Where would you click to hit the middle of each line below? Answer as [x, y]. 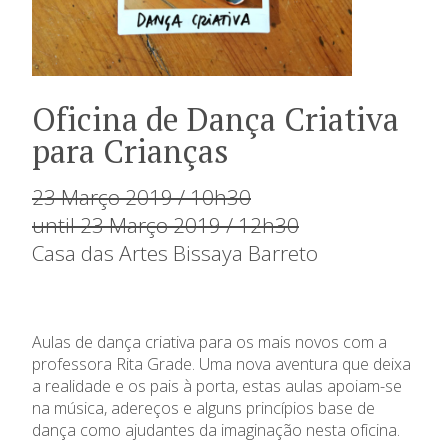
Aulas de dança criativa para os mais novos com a [209, 341]
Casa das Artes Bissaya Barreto [175, 252]
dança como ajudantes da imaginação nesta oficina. [216, 429]
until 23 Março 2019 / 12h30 [165, 224]
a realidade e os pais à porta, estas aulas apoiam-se [217, 385]
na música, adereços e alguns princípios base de [203, 407]
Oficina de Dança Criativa [215, 118]
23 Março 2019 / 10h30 [141, 196]
